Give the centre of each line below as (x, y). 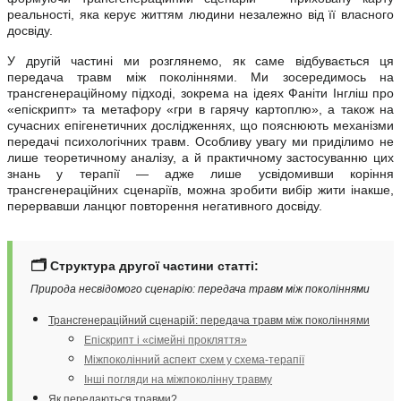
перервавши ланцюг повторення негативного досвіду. (165, 205)
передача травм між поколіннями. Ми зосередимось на (200, 77)
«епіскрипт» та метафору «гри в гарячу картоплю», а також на (200, 109)
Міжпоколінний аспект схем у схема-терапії (194, 359)
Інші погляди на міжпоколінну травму (178, 379)
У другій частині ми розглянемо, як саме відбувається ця (200, 60)
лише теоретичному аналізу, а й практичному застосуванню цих (200, 157)
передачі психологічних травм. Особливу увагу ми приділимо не (200, 141)
